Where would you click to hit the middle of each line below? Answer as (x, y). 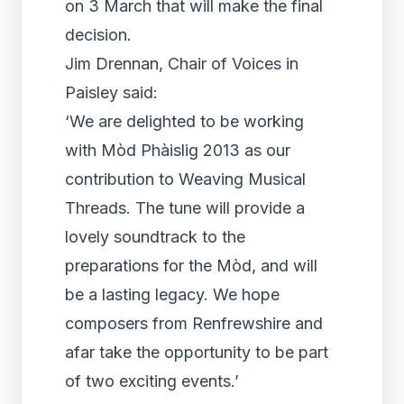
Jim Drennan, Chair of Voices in (182, 64)
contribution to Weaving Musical (185, 179)
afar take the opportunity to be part (197, 352)
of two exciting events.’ (152, 381)
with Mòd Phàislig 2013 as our (178, 150)
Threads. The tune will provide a (185, 208)
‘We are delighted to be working (184, 121)
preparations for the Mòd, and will (191, 266)
